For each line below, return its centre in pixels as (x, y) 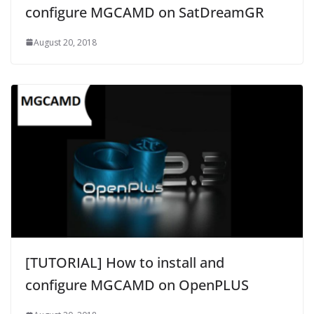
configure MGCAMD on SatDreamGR (145, 12)
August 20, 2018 (65, 42)
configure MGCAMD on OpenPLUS (137, 285)
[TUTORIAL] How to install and (125, 263)
